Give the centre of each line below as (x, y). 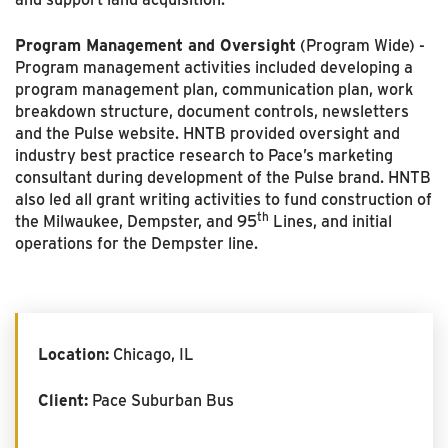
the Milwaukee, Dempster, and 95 (136, 221)
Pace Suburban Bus (161, 400)
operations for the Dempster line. (136, 243)
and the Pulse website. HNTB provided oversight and (207, 133)
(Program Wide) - (360, 45)
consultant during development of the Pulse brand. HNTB (223, 177)
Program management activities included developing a (214, 67)
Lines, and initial (330, 221)
